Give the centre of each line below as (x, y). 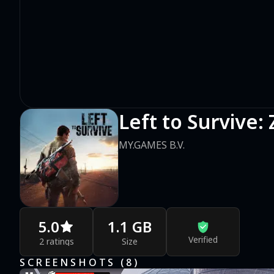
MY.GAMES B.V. (152, 145)
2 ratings (56, 241)
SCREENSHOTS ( (73, 263)
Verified (203, 239)
